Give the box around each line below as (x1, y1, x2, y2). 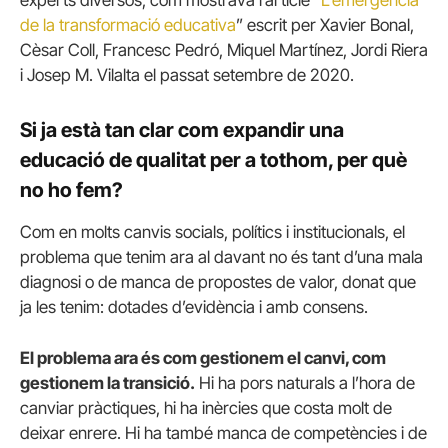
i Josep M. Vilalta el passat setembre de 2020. (20, 65, 354, 86)
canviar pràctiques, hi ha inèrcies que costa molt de (20, 398, 392, 419)
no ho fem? (20, 178, 123, 203)
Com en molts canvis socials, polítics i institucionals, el (20, 222, 405, 243)
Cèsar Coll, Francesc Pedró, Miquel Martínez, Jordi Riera (20, 40, 428, 61)
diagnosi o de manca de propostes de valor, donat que (20, 272, 416, 293)
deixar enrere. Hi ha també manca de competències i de (20, 423, 427, 444)
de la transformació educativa (20, 15, 236, 36)
